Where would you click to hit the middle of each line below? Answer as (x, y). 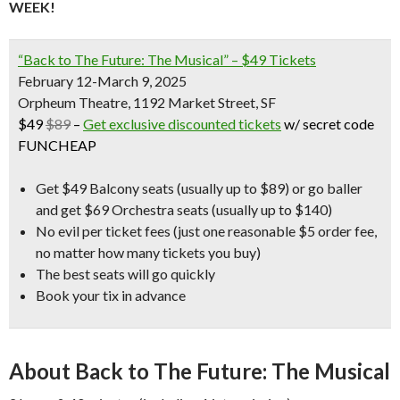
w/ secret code (328, 124)
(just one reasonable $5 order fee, (274, 231)
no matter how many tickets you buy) (148, 252)
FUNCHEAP (57, 145)
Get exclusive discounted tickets (182, 124)
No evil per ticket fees (103, 231)
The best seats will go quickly (125, 274)
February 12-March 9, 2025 (102, 81)
